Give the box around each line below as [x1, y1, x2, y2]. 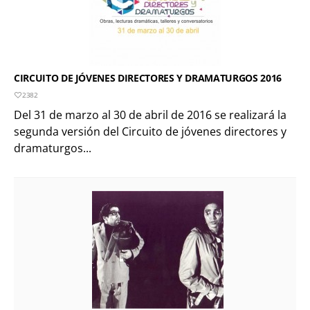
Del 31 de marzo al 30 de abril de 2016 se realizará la [14, 107, 286, 122]
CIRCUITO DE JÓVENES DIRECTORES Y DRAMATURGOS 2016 [14, 71, 282, 84]
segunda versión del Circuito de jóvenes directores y [14, 123, 286, 139]
